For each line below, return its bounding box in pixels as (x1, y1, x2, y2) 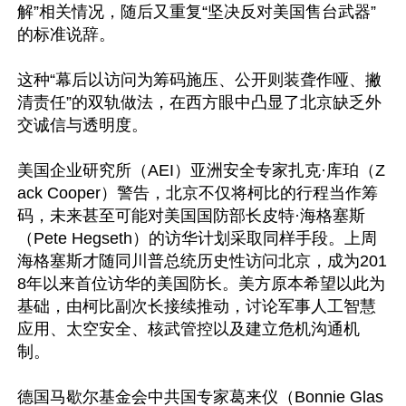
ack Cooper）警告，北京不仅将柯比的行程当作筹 (17, 184, 378, 202)
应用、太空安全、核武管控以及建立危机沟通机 (17, 320, 360, 338)
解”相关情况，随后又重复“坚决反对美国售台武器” (17, 3, 376, 21)
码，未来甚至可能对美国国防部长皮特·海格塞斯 (17, 207, 365, 225)
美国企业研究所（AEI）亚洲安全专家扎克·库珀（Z (17, 161, 385, 179)
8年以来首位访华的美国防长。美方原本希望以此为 (17, 275, 385, 293)
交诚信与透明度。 (17, 116, 148, 134)
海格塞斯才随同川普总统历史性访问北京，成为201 (17, 252, 387, 270)
